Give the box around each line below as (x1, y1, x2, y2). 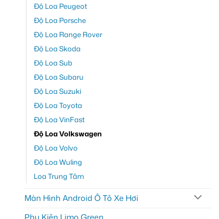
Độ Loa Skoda (34, 44, 81, 54)
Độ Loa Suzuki (34, 86, 81, 97)
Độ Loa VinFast (34, 114, 85, 125)
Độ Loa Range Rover (34, 29, 102, 40)
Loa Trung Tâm (34, 171, 84, 182)
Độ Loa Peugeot (34, 1, 87, 12)
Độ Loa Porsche (34, 15, 86, 26)
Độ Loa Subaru (34, 72, 84, 83)
